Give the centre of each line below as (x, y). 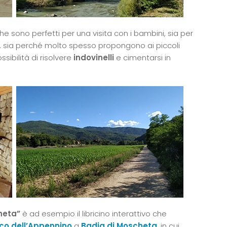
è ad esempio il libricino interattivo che (93, 213)
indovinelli (94, 57)
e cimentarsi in (142, 57)
